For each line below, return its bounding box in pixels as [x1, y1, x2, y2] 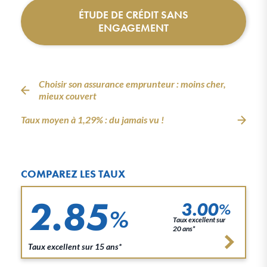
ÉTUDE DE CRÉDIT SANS [79, 8, 188, 22]
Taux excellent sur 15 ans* [28, 241, 122, 252]
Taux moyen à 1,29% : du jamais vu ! [21, 114, 164, 126]
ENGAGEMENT [98, 21, 169, 35]
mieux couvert [39, 90, 97, 102]
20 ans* [173, 224, 195, 234]
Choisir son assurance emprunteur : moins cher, [39, 78, 226, 90]
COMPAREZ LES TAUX [21, 167, 125, 181]
